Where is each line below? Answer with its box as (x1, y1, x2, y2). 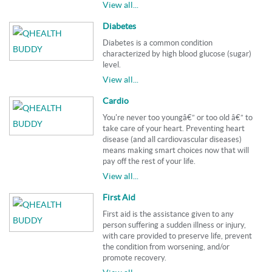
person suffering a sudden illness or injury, (103, 220, 246, 230)
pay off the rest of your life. (103, 157, 196, 166)
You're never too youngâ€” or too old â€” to (103, 113, 253, 123)
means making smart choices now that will (103, 146, 250, 155)
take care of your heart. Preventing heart (103, 124, 245, 134)
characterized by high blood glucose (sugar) (103, 49, 252, 59)
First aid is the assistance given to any (103, 209, 234, 219)
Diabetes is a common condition (103, 38, 213, 48)
